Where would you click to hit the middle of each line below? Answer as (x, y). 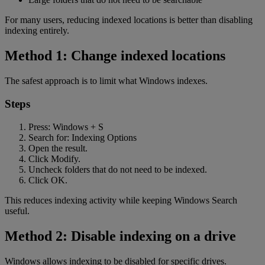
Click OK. (48, 180)
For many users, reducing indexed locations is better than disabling (129, 20)
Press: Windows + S (66, 127)
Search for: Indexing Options (83, 137)
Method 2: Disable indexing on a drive (120, 236)
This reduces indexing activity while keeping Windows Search (121, 200)
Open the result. (58, 148)
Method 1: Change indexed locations (115, 56)
